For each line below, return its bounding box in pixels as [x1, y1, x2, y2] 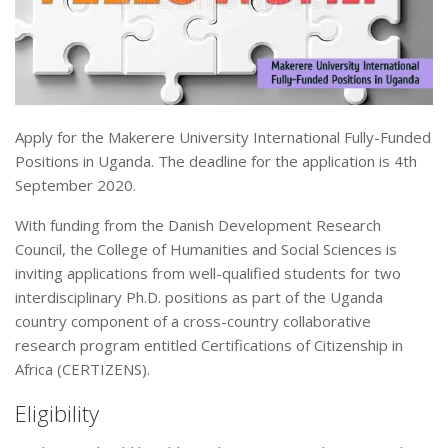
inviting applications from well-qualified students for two [15, 263, 401, 284]
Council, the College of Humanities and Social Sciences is [15, 239, 397, 260]
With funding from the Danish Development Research [15, 215, 381, 236]
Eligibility [15, 398, 99, 429]
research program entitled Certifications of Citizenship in [15, 335, 403, 356]
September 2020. [15, 175, 136, 196]
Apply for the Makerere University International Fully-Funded [15, 127, 431, 148]
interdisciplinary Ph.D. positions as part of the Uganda [15, 287, 383, 308]
